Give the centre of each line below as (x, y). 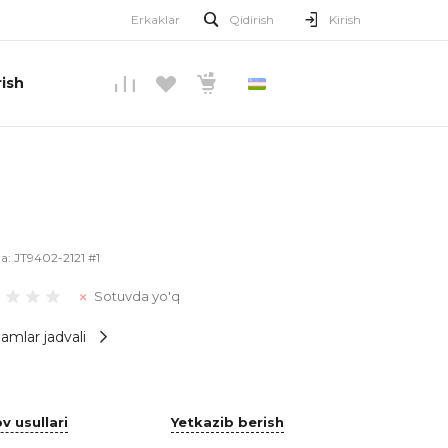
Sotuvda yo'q (137, 296)
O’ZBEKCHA (309, 83)
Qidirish (251, 19)
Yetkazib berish (227, 421)
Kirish (345, 19)
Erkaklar (155, 19)
